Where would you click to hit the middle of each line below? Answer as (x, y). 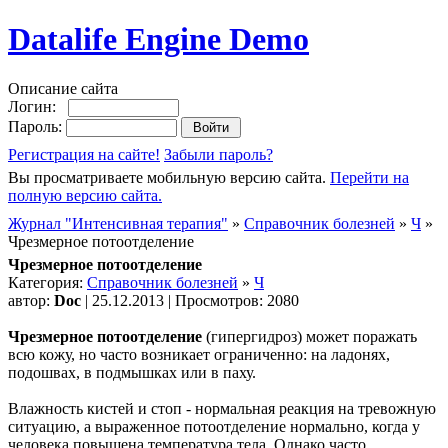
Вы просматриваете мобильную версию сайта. (169, 177)
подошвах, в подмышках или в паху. (132, 372)
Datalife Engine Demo (158, 39)
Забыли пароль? (218, 154)
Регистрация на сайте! (84, 154)
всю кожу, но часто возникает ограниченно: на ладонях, (199, 354)
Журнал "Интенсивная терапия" (118, 223)
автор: (31, 300)
